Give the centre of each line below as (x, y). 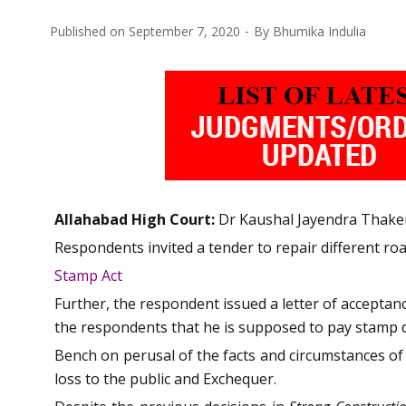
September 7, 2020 (184, 31)
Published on (89, 31)
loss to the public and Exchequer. (165, 378)
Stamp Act (88, 275)
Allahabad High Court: (135, 219)
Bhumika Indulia (319, 31)
